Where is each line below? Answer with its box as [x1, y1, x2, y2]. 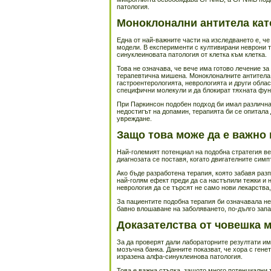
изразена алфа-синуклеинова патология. [117, 253, 243, 260]
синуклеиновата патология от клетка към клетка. [117, 51, 267, 58]
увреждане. [117, 115, 152, 122]
